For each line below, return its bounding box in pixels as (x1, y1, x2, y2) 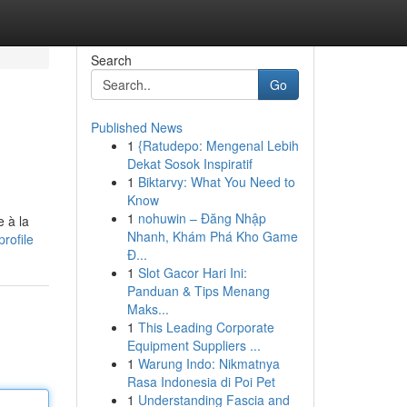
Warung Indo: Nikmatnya (137, 354, 280, 372)
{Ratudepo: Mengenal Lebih (137, 136, 299, 154)
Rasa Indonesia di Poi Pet (126, 372, 275, 391)
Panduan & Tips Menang (126, 282, 270, 300)
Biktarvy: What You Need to (137, 173, 295, 191)
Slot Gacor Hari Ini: (137, 263, 247, 282)
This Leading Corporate (137, 318, 274, 336)
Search (90, 51, 132, 69)
